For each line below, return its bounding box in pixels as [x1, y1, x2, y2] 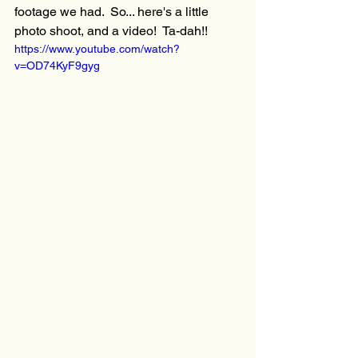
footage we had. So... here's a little [14, 4, 212, 20]
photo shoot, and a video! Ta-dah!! [14, 23, 214, 39]
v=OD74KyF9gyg [14, 59, 100, 73]
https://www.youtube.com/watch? [14, 42, 180, 56]
